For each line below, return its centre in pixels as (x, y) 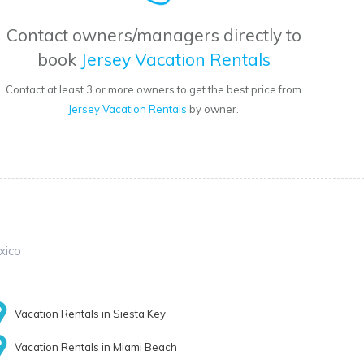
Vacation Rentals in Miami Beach (96, 347)
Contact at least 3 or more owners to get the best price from (154, 90)
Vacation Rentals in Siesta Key (91, 314)
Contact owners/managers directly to (154, 35)
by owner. (213, 109)
